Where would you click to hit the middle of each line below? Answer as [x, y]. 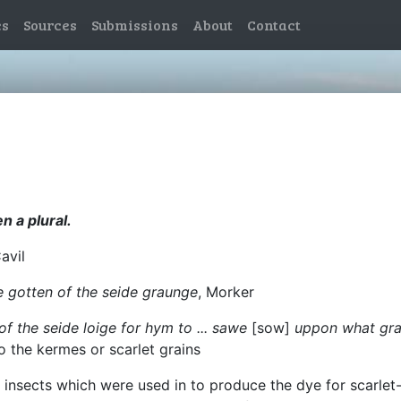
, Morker [226, 291]
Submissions [135, 25]
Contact [274, 25]
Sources [50, 25]
